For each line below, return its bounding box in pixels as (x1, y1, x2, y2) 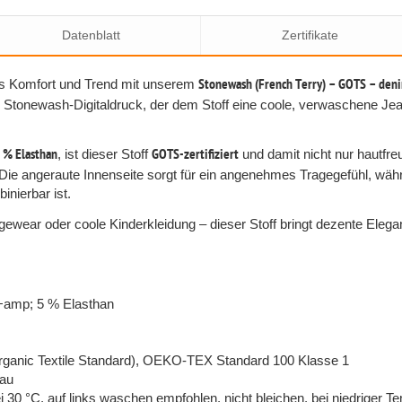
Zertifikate (282, 27, 338, 42)
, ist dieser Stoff (57, 145, 152, 162)
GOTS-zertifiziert (152, 145, 239, 164)
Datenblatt (62, 27, 120, 42)
